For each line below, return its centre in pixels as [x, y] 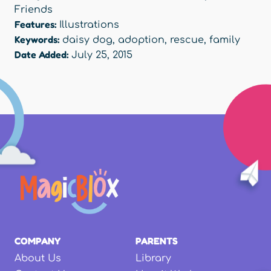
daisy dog [87, 40]
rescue [187, 40]
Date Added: [43, 55]
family [225, 40]
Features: [37, 24]
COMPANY [38, 241]
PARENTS [157, 241]
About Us [38, 258]
